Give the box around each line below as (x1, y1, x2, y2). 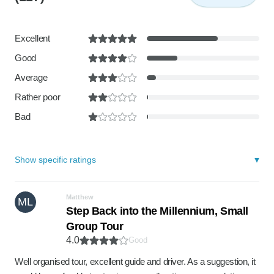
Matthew (66, 193, 94, 201)
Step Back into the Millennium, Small (66, 205, 248, 217)
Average (15, 72, 48, 83)
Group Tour (66, 220, 124, 232)
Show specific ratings (15, 155, 96, 165)
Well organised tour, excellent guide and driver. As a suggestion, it (15, 256, 256, 267)
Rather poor (15, 92, 61, 102)
